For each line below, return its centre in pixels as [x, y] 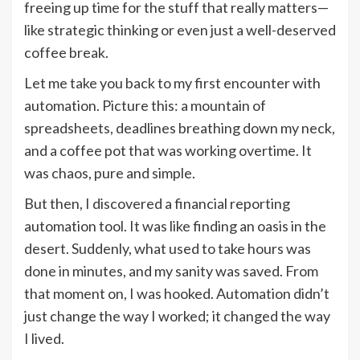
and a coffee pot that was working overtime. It [168, 150]
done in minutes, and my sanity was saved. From [171, 270]
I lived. [44, 338]
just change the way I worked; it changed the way [177, 315]
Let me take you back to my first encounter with [172, 82]
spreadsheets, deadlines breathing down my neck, [180, 127]
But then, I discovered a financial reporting [157, 203]
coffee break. [66, 52]
